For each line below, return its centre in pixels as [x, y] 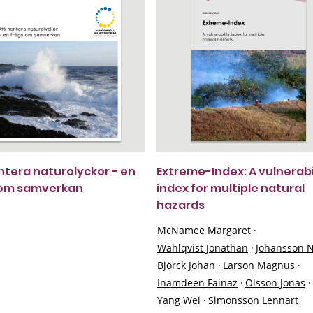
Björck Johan [186, 265]
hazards [181, 205]
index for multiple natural [231, 188]
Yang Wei [179, 300]
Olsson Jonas [275, 283]
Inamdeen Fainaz [197, 283]
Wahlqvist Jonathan [203, 248]
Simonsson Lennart [253, 300]
